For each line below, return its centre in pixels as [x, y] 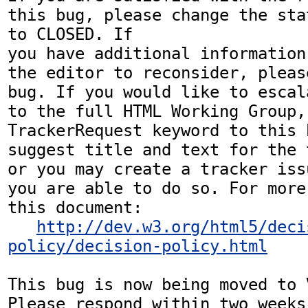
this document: [75, 208]
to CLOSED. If [70, 35]
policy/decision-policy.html [137, 246]
